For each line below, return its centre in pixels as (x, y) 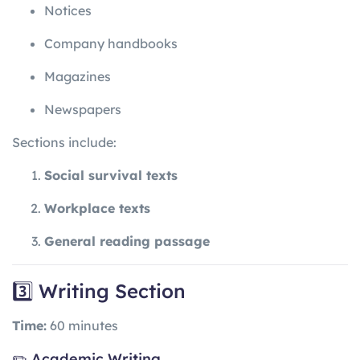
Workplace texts (97, 209)
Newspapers (83, 110)
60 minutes (82, 325)
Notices (68, 11)
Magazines (78, 77)
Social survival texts (111, 176)
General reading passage (127, 241)
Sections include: (64, 143)
